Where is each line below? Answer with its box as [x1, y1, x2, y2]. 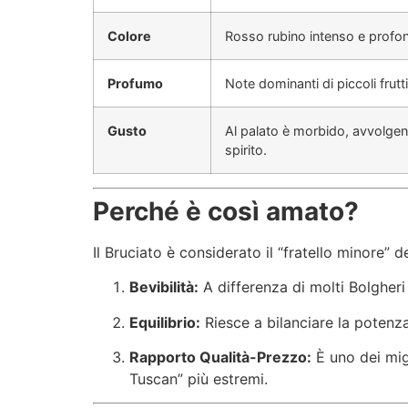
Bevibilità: [129, 278, 199, 297]
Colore [107, 27, 151, 44]
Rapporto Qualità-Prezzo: [129, 347, 311, 366]
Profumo [107, 75, 163, 91]
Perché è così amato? [93, 195, 359, 227]
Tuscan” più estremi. [129, 369, 268, 388]
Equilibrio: [129, 312, 200, 331]
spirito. [225, 141, 267, 158]
